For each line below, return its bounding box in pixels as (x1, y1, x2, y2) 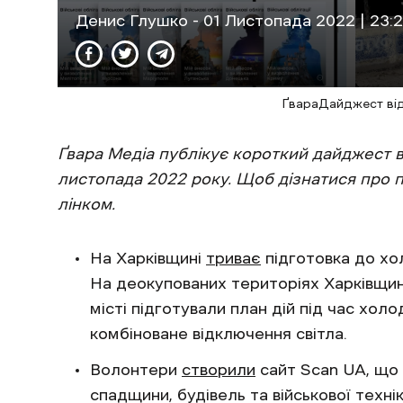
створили (182, 361, 255, 378)
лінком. (58, 195, 115, 212)
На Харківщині (90, 249, 206, 266)
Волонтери (90, 361, 182, 378)
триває (206, 249, 261, 266)
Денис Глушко (76, 12, 193, 29)
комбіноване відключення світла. (90, 325, 347, 342)
